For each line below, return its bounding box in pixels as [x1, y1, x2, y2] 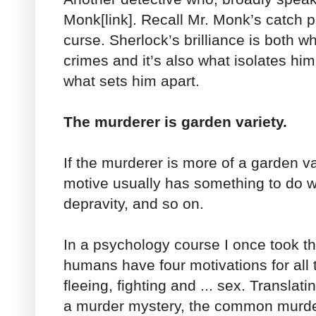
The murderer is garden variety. [63, 113, 287, 130]
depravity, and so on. [63, 195, 204, 212]
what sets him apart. [63, 72, 200, 89]
